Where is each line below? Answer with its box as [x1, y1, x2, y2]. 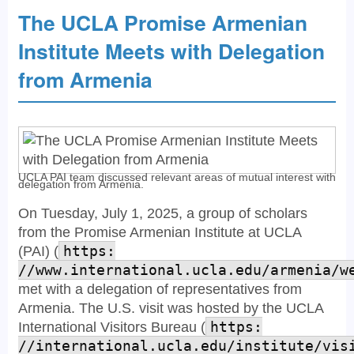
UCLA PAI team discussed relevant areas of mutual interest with [18, 171, 336, 183]
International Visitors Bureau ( [18, 319, 205, 335]
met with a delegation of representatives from [18, 281, 302, 297]
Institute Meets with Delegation [18, 36, 325, 66]
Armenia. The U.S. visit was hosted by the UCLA [18, 300, 323, 316]
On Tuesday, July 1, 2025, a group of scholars [18, 205, 307, 221]
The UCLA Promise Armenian [18, 7, 307, 37]
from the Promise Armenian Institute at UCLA [18, 224, 301, 240]
